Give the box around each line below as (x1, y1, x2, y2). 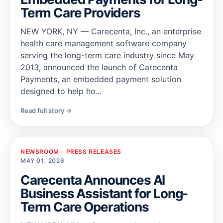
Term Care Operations (20, 199, 149, 215)
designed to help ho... (20, 86, 102, 96)
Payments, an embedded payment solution (20, 74, 181, 84)
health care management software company (20, 38, 187, 48)
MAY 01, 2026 (20, 157, 65, 164)
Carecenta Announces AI (20, 172, 165, 188)
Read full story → (20, 107, 72, 114)
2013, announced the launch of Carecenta (20, 62, 178, 72)
